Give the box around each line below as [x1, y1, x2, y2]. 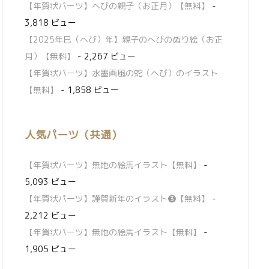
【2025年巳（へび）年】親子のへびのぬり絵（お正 [25, 33, 223, 45]
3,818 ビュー [25, 16, 76, 28]
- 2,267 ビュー [75, 50, 136, 62]
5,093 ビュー [25, 176, 76, 188]
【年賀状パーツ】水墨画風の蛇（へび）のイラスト [25, 67, 218, 79]
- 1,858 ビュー [58, 83, 119, 95]
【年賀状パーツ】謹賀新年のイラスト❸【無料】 [25, 193, 210, 205]
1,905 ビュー [25, 243, 76, 255]
